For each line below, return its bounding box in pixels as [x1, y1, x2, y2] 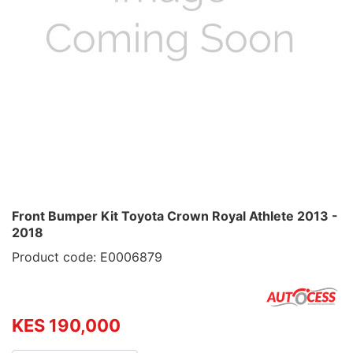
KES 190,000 [12, 315, 121, 336]
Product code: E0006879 [12, 249, 162, 265]
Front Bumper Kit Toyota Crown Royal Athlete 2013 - [12, 208, 338, 224]
